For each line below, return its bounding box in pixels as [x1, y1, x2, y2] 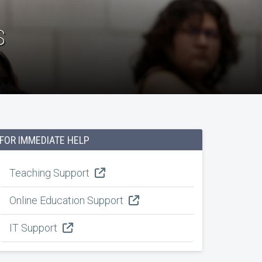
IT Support [9, 222, 60, 234]
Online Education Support [9, 194, 126, 206]
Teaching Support [9, 167, 92, 179]
